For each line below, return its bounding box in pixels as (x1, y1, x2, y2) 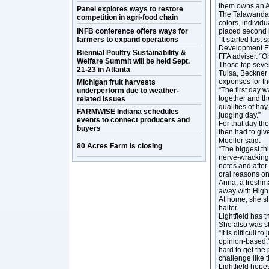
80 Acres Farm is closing (77, 142, 162, 150)
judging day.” (219, 111, 261, 119)
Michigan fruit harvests (77, 78, 156, 86)
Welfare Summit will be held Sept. (77, 57, 190, 65)
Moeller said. (219, 136, 261, 145)
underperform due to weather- (77, 86, 179, 95)
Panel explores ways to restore (77, 5, 183, 13)
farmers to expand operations (77, 35, 178, 44)
